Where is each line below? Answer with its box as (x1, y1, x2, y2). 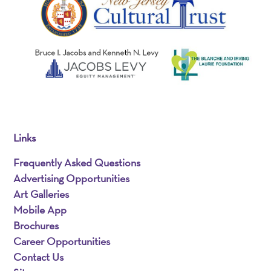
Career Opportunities (13, 234, 111, 249)
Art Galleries (13, 187, 70, 201)
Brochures (13, 218, 59, 233)
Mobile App (13, 203, 67, 217)
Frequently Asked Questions (13, 155, 141, 170)
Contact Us (13, 250, 64, 264)
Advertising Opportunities (13, 171, 130, 186)
